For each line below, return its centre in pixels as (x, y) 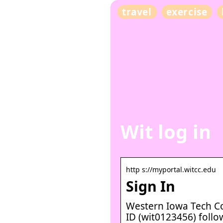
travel (137, 12)
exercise (187, 12)
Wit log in (166, 132)
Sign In (151, 186)
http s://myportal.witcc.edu (171, 169)
